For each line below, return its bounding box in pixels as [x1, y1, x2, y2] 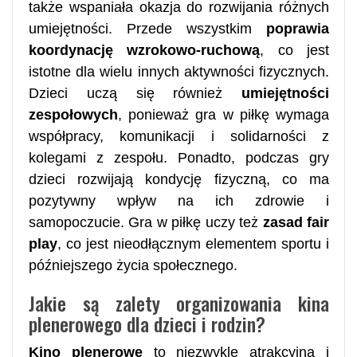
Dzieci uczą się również [29, 84, 241, 101]
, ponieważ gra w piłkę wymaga [118, 106, 329, 123]
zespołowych [29, 106, 118, 123]
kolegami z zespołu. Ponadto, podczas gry [29, 149, 329, 166]
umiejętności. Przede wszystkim [29, 20, 266, 37]
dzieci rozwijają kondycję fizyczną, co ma [29, 171, 329, 187]
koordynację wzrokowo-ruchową [29, 41, 261, 58]
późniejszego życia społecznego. [29, 257, 237, 273]
